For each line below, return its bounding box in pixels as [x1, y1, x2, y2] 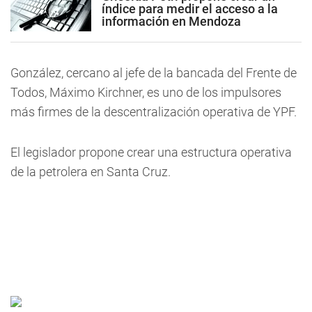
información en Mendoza [102, 13, 241, 29]
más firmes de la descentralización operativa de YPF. [10, 104, 297, 119]
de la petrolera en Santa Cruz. [10, 164, 171, 179]
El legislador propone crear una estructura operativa [10, 145, 292, 159]
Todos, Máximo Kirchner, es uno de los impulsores [10, 85, 281, 100]
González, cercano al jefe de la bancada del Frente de [10, 65, 297, 80]
